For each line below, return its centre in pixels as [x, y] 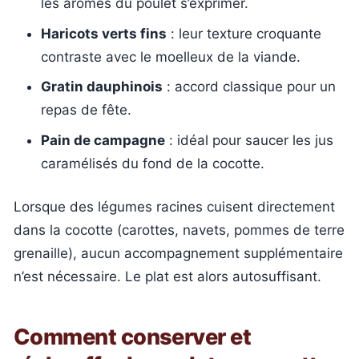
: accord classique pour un [249, 87]
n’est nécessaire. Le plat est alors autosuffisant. [167, 276]
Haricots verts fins [104, 33]
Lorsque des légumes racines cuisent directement [174, 207]
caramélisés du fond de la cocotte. [153, 163]
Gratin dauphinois [102, 87]
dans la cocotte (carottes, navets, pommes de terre [179, 230]
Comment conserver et [133, 337]
